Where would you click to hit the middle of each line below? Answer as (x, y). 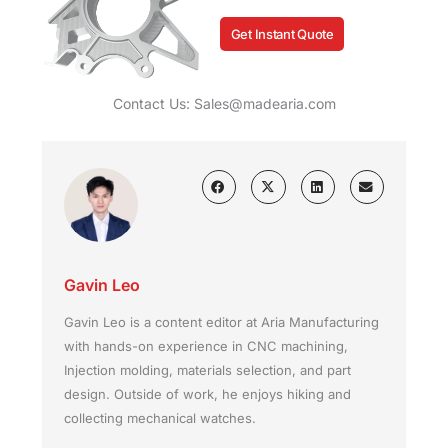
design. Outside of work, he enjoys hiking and (207, 394)
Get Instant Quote (282, 33)
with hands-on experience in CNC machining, (205, 346)
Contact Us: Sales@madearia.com (224, 103)
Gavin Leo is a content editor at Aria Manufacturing (221, 322)
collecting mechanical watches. (159, 418)
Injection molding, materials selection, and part (207, 370)
